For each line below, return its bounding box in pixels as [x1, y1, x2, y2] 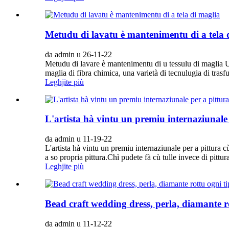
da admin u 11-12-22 [45, 219, 112, 228]
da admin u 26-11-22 [45, 50, 112, 59]
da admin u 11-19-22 [45, 134, 112, 144]
